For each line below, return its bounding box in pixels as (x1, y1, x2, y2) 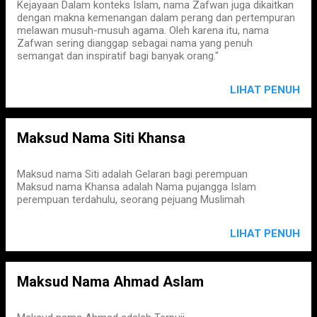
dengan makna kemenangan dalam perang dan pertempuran (17, 11, 295, 24)
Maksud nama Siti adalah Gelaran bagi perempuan (17, 168, 248, 180)
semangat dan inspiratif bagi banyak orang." (17, 50, 219, 62)
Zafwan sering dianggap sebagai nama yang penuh (17, 37, 253, 50)
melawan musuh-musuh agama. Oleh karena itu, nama (17, 24, 269, 37)
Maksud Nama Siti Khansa (17, 129, 185, 146)
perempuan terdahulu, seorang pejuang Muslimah (17, 193, 245, 206)
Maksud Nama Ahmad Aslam (17, 273, 204, 290)
